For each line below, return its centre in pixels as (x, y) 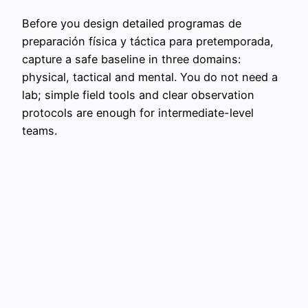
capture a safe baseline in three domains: (131, 59)
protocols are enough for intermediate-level (138, 113)
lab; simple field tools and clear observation (138, 95)
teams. (40, 131)
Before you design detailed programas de (132, 24)
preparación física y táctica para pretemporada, (148, 42)
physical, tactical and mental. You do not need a (150, 77)
